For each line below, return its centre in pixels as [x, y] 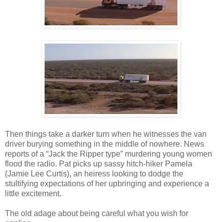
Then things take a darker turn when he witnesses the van [106, 134]
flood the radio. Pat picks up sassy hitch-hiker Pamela [99, 164]
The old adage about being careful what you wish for [97, 213]
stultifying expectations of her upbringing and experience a [107, 184]
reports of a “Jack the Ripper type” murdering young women [109, 154]
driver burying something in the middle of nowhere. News [105, 144]
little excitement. [33, 194]
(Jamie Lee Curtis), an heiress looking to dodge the [94, 174]
